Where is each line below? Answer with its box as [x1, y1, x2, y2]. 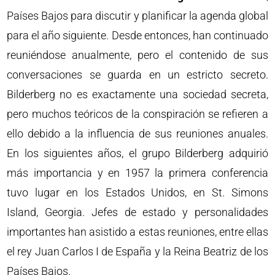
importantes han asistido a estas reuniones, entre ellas [7, 225, 268, 238]
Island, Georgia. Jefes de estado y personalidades [7, 205, 268, 219]
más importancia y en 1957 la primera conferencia [7, 166, 268, 179]
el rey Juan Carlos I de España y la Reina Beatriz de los [7, 244, 268, 258]
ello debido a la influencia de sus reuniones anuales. [7, 126, 268, 140]
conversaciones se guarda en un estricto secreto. [7, 68, 268, 81]
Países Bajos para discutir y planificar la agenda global [7, 9, 268, 22]
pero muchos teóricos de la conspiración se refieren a [7, 107, 268, 120]
